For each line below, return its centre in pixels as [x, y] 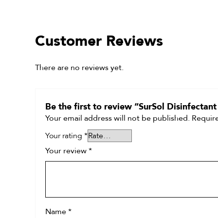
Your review [67, 151]
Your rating [65, 136]
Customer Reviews [99, 38]
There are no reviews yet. [79, 68]
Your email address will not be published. [118, 119]
